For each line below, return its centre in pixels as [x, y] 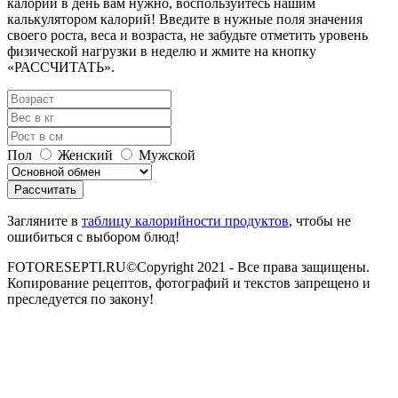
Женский [84, 155]
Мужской [165, 155]
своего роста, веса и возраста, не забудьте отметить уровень [187, 35]
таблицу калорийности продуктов [185, 220]
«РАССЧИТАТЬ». [61, 67]
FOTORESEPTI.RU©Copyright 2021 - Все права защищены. [188, 267]
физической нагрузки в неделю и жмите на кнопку [162, 51]
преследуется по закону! [80, 298]
